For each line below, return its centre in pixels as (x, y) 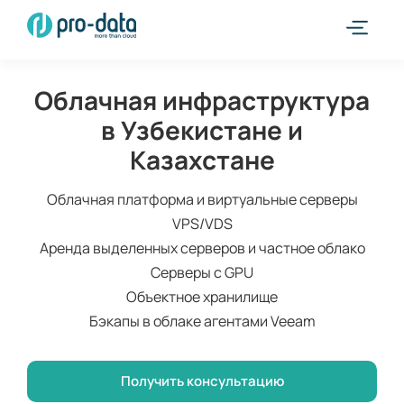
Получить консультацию (202, 381)
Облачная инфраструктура (202, 100)
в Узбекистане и (202, 130)
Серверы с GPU (202, 272)
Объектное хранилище (202, 297)
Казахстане (202, 160)
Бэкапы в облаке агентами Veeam (202, 321)
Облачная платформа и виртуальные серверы (202, 199)
